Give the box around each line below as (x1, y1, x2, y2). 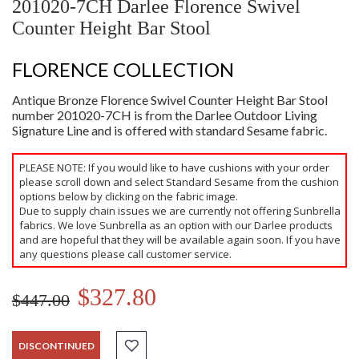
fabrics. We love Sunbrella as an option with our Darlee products (18, 217, 333, 232)
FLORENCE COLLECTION (12, 58, 234, 82)
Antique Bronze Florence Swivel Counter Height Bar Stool (12, 92, 328, 108)
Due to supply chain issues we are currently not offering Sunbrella (18, 203, 341, 218)
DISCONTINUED (18, 340, 95, 353)
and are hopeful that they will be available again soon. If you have (18, 232, 341, 247)
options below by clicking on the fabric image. (18, 188, 238, 204)
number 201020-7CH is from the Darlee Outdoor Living (12, 107, 317, 123)
